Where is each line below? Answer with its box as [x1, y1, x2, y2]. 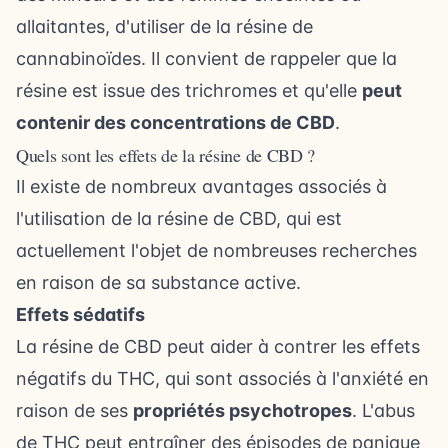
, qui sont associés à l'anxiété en [155, 367, 429, 389]
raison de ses [16, 399, 133, 421]
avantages [202, 175, 293, 197]
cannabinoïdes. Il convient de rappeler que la [16, 47, 397, 69]
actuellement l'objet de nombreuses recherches [16, 239, 417, 261]
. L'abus [352, 399, 415, 421]
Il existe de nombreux [16, 175, 202, 197]
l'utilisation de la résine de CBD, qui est [16, 207, 342, 229]
